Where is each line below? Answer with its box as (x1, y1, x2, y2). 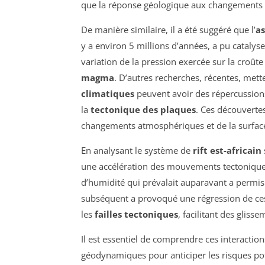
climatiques (81, 88, 134, 100)
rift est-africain (193, 144, 261, 157)
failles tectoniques (95, 208, 178, 221)
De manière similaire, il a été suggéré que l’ (81, 24, 256, 36)
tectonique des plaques (91, 104, 196, 116)
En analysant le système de (81, 144, 193, 157)
